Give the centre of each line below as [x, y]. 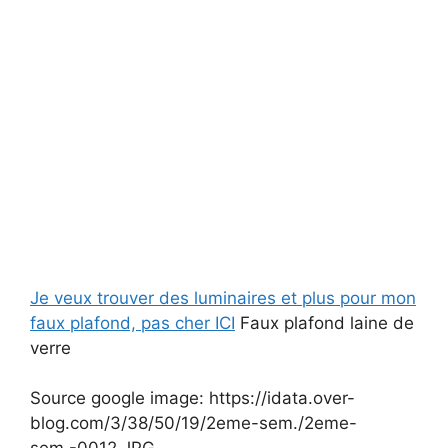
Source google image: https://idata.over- [192, 398]
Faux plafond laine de [324, 323]
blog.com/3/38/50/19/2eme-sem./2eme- [193, 423]
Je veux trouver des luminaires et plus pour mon [223, 298]
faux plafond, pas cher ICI [132, 323]
